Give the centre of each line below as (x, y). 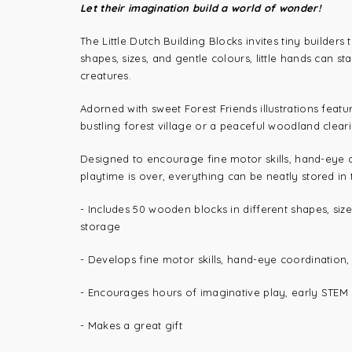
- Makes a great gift (131, 325)
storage (101, 226)
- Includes (107, 209)
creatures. (106, 75)
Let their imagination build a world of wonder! (200, 8)
